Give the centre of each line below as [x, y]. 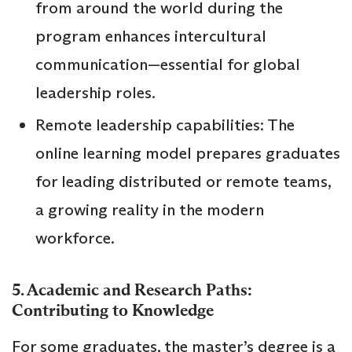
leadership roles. [95, 92]
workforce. [75, 238]
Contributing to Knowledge [113, 310]
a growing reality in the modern [150, 209]
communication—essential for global [168, 64]
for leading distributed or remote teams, [183, 181]
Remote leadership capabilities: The [165, 125]
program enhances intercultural [151, 36]
